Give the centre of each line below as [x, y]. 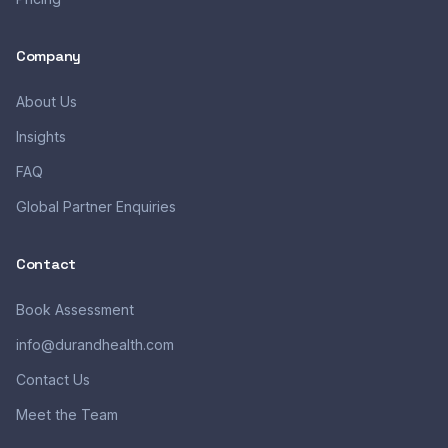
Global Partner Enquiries [96, 206]
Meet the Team [67, 414]
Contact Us [53, 379]
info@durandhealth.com [95, 344]
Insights [41, 136]
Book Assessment [75, 309]
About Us [46, 101]
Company [48, 56]
